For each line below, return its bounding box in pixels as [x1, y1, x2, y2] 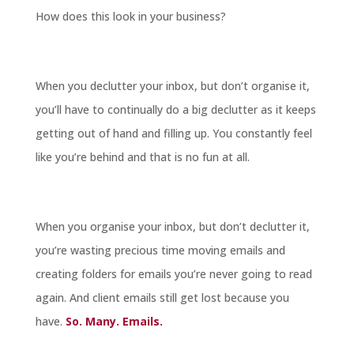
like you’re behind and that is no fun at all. [35, 149, 250, 165]
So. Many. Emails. [65, 314, 163, 330]
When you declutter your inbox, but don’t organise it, [35, 78, 310, 94]
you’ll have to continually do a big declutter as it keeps [35, 102, 316, 118]
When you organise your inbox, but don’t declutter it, [35, 219, 310, 235]
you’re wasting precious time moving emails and [35, 243, 285, 258]
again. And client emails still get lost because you [35, 290, 289, 306]
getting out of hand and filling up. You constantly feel [35, 126, 312, 141]
